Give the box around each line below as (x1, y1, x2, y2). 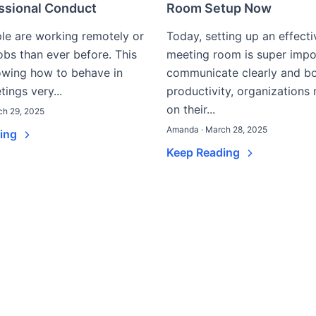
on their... (166, 102, 215, 116)
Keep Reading (166, 145, 243, 159)
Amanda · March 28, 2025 (166, 124, 267, 135)
